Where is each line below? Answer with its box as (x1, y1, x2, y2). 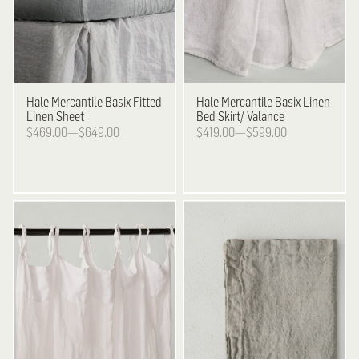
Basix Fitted (103, 94, 163, 111)
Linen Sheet (26, 108, 85, 125)
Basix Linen (272, 94, 331, 111)
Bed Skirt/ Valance (196, 108, 285, 125)
